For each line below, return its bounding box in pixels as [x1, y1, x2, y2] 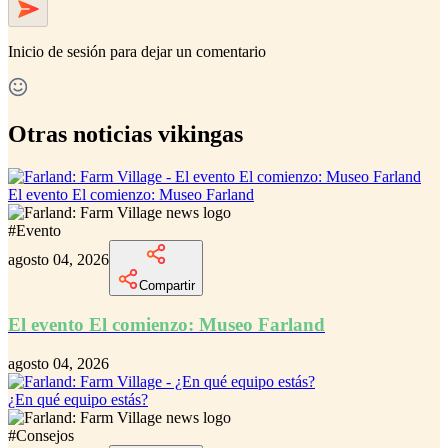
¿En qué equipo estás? [8, 391, 148, 409]
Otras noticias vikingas [8, 120, 243, 147]
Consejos [16, 427, 74, 445]
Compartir [139, 277, 195, 293]
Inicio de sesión [8, 42, 106, 60]
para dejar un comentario [110, 42, 266, 60]
